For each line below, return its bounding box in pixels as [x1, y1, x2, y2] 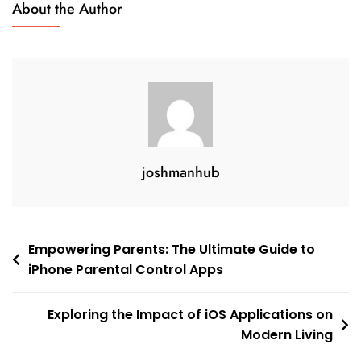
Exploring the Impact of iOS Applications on [48, 305, 333, 324]
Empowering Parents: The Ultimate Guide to [28, 239, 315, 259]
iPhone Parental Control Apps [28, 259, 223, 279]
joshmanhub [141, 161, 220, 183]
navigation [11, 261, 91, 288]
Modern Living [241, 325, 333, 344]
